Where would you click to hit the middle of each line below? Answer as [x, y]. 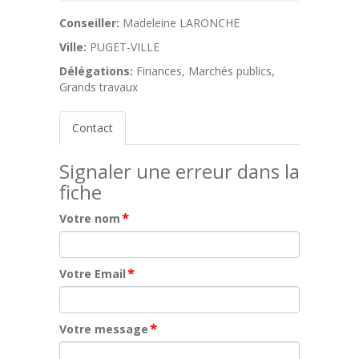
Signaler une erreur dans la [179, 171]
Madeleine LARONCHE [181, 23]
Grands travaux [99, 87]
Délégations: [96, 71]
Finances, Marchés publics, [206, 71]
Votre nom [90, 218]
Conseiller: [89, 23]
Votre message [104, 329]
